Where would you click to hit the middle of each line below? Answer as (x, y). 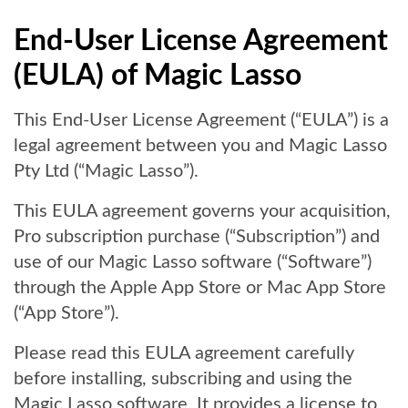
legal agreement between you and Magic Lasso (200, 146)
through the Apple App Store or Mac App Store (200, 288)
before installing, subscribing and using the (183, 379)
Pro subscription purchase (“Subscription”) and (197, 237)
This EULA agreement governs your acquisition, (202, 211)
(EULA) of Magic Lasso (158, 76)
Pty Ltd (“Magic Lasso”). (106, 171)
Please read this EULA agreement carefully (184, 353)
